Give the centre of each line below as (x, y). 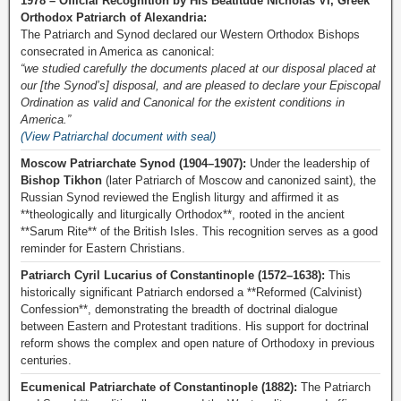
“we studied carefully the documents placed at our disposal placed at (198, 68)
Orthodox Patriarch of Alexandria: (114, 17)
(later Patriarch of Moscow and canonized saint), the (239, 180)
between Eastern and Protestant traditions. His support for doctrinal (195, 326)
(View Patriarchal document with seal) (118, 137)
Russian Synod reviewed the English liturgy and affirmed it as (180, 197)
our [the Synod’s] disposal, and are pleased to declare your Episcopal (200, 85)
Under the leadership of (308, 163)
